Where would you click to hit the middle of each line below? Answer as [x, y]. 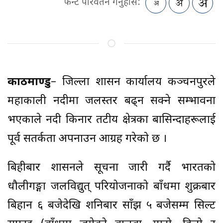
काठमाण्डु [29, 83]
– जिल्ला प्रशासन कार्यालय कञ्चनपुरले [133, 83]
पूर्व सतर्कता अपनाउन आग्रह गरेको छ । [87, 139]
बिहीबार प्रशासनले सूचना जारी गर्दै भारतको [111, 168]
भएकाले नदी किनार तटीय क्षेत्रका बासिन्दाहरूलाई [111, 120]
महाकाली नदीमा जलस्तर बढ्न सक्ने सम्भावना [111, 102]
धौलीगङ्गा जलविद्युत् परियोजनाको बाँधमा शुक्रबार [111, 187]
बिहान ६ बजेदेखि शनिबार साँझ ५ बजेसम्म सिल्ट [111, 206]
